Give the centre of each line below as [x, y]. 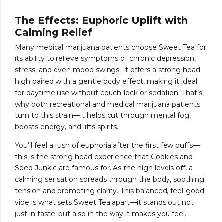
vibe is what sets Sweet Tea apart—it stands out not [104, 202]
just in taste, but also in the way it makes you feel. [101, 213]
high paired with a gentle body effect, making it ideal [106, 81]
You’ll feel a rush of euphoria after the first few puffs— [107, 145]
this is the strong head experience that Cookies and [104, 156]
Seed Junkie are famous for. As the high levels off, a [104, 168]
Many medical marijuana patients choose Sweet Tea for [111, 47]
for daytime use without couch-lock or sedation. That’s [109, 92]
